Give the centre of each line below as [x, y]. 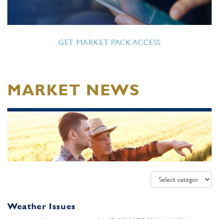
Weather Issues [42, 206]
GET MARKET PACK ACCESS [109, 42]
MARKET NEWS [74, 90]
